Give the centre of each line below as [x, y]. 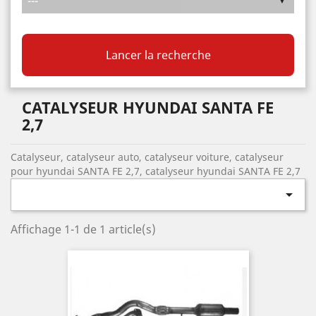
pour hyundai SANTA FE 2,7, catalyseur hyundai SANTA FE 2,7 [156, 171]
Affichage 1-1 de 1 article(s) [83, 229]
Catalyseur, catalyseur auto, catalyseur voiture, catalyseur [147, 157]
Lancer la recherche [158, 55]
